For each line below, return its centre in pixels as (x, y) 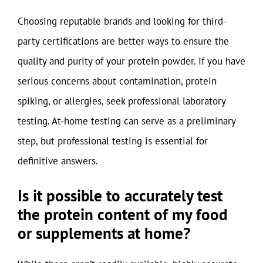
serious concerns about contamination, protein (117, 81)
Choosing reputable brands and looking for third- (122, 21)
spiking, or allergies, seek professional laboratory (122, 101)
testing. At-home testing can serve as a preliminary (127, 121)
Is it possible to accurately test (120, 195)
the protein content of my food (123, 214)
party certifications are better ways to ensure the (123, 41)
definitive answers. (58, 161)
